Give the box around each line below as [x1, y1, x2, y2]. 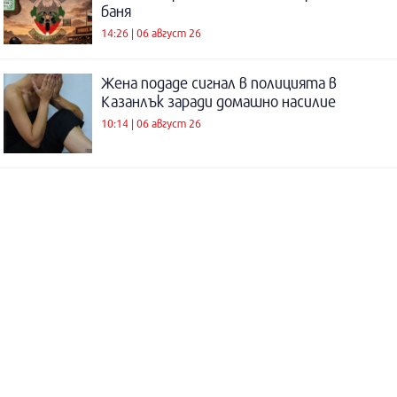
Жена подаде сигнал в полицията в [101, 73, 337, 92]
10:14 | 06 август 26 [101, 116, 201, 131]
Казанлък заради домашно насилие [101, 91, 336, 111]
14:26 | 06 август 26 [101, 26, 201, 41]
